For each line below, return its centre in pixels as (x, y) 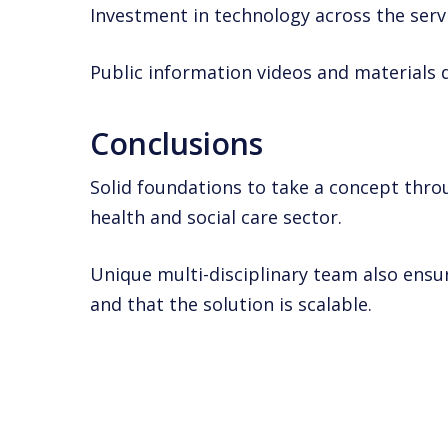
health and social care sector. (216, 216)
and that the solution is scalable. (231, 303)
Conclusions (177, 143)
